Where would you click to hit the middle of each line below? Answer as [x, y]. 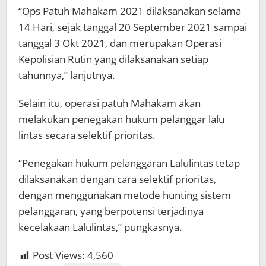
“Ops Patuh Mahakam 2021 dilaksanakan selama [130, 11]
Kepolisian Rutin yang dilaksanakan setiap [113, 59]
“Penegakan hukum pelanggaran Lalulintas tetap [129, 163]
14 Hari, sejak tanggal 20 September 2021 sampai [133, 27]
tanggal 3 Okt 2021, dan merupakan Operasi [120, 43]
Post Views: [59, 255]
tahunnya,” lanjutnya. [67, 75]
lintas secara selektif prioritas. [87, 135]
